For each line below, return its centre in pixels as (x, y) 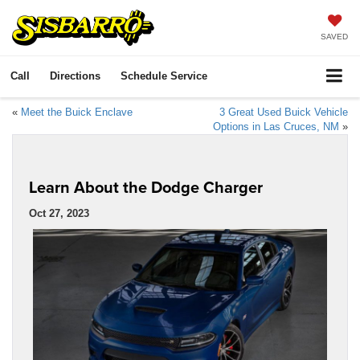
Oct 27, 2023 (59, 213)
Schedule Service (164, 76)
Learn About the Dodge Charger (146, 186)
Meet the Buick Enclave (77, 112)
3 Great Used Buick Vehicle (284, 112)
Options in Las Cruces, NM (276, 126)
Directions (75, 76)
